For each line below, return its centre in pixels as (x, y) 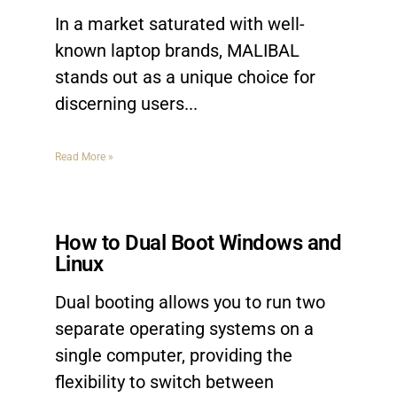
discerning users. (122, 104)
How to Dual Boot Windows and (198, 243)
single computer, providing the (174, 355)
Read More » (84, 157)
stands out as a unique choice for (185, 77)
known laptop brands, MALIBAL (177, 51)
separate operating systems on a (184, 329)
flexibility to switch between (164, 382)
